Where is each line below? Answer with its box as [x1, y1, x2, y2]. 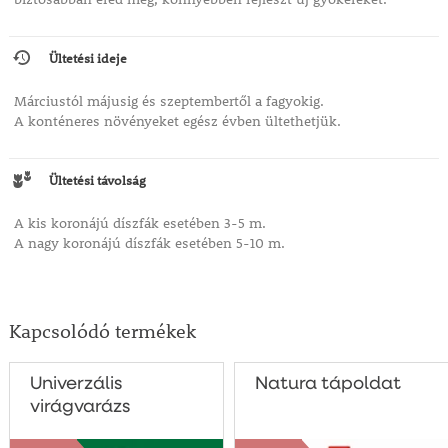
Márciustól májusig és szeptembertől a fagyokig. [13, 92, 324, 111]
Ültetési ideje [48, 49, 127, 68]
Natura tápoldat [254, 375, 401, 394]
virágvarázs [29, 398, 130, 417]
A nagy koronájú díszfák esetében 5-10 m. [13, 234, 285, 253]
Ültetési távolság [48, 171, 146, 190]
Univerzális [29, 375, 122, 394]
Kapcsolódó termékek [8, 319, 196, 344]
